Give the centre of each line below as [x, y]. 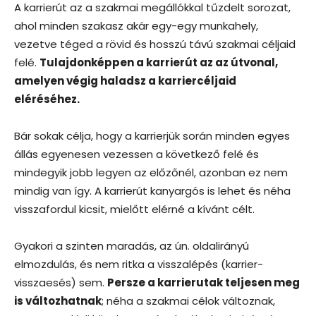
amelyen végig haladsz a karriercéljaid [125, 80]
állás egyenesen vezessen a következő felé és [136, 154]
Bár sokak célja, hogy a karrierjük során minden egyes [152, 135]
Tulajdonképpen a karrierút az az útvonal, [159, 62]
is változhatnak [58, 300]
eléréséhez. [47, 99]
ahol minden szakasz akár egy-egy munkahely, [136, 25]
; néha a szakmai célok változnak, [188, 300]
